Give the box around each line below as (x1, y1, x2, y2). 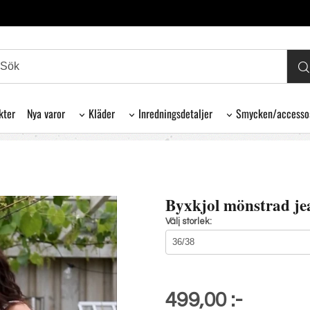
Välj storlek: (165, 216, 212, 226)
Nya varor (26, 105, 65, 122)
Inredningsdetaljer (138, 105, 212, 122)
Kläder (88, 105, 115, 122)
